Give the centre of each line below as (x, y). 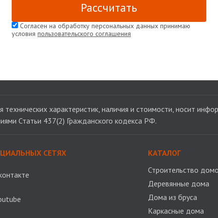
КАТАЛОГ (164, 153)
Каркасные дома (176, 211)
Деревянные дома (179, 183)
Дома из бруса (173, 197)
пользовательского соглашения (84, 34)
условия (25, 34)
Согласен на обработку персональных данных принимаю (104, 26)
